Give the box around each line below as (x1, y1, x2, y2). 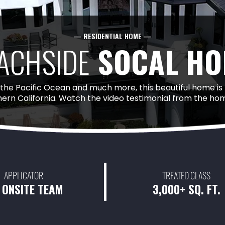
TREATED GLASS (162, 168, 211, 182)
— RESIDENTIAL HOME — (73, 30, 152, 41)
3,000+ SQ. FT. (152, 180, 220, 198)
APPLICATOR (4, 168, 43, 182)
